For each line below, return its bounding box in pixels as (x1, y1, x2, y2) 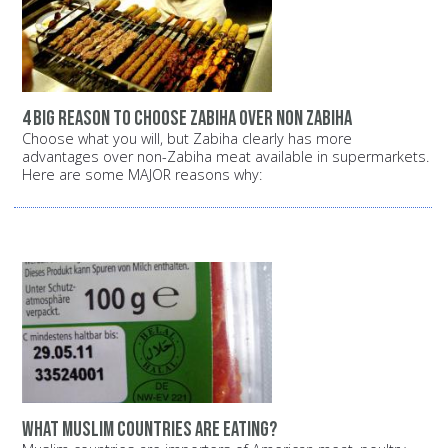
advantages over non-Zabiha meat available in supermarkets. (22, 147, 429, 167)
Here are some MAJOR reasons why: (22, 165, 262, 185)
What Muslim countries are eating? (22, 416, 277, 442)
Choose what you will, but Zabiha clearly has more (22, 129, 352, 149)
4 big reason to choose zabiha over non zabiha (22, 106, 352, 132)
